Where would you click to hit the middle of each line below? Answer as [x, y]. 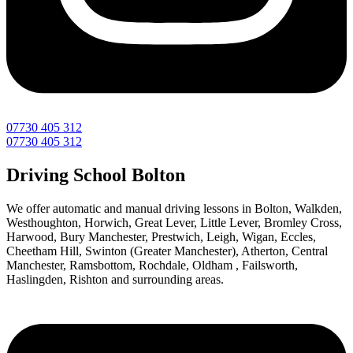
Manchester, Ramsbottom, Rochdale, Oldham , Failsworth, [152, 266]
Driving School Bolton [96, 175]
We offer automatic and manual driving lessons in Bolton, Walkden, [174, 209]
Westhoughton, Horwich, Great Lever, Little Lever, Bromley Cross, [174, 223]
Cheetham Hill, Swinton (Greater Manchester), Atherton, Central [167, 251]
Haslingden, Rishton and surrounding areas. [115, 280]
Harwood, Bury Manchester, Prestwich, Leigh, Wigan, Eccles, [161, 237]
